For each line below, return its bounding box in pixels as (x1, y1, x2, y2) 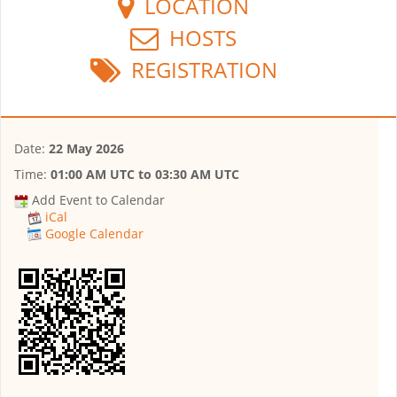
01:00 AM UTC (51, 165, 135, 183)
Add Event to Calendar (32, 191, 165, 208)
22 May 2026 (49, 139, 124, 157)
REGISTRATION (120, 54, 277, 84)
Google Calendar (45, 225, 144, 242)
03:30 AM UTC (155, 165, 239, 183)
